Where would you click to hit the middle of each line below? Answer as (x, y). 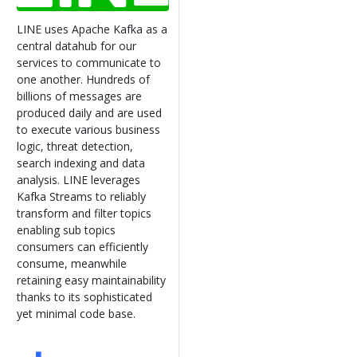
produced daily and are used (89, 112)
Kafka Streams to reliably (81, 196)
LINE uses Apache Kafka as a (92, 29)
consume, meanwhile (72, 263)
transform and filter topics (84, 213)
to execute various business (88, 129)
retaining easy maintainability (91, 280)
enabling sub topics (66, 229)
